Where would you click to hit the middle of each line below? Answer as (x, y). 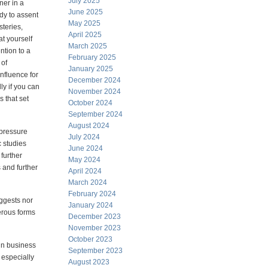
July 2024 (84, 137)
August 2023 (89, 262)
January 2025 (91, 69)
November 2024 (95, 92)
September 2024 (95, 114)
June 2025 (86, 12)
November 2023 (95, 228)
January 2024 (91, 205)
